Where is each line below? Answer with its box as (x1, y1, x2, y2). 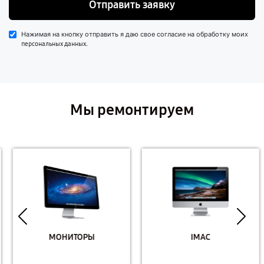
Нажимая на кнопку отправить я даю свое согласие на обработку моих (21, 30, 248, 38)
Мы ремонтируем (70, 101, 194, 119)
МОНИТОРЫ (44, 232, 91, 242)
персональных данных (21, 40, 86, 48)
